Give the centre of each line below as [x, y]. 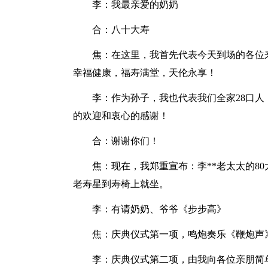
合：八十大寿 [121, 30]
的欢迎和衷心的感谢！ [121, 116]
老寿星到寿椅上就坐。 [121, 184]
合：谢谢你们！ [126, 141]
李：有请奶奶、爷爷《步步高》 [159, 209]
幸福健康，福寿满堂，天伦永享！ [145, 73]
